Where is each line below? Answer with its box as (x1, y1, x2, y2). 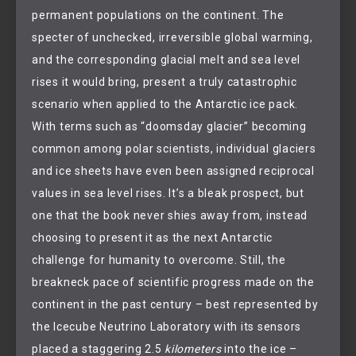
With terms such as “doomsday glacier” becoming (32, 119, 307, 133)
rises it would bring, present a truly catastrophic (32, 75, 297, 88)
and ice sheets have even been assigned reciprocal (32, 164, 315, 177)
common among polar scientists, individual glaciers (32, 141, 316, 155)
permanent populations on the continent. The (32, 8, 284, 21)
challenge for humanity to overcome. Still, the (32, 253, 286, 266)
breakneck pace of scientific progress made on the (32, 275, 315, 288)
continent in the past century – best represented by (32, 297, 319, 311)
